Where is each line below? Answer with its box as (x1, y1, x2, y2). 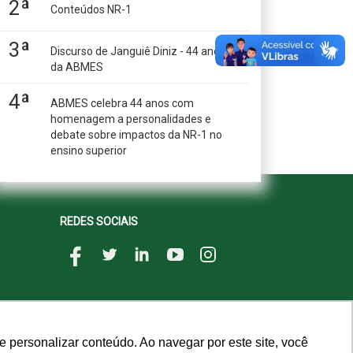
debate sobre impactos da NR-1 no (50, 128, 223, 141)
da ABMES (50, 61, 104, 73)
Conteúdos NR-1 (50, 3, 132, 16)
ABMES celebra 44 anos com (50, 97, 195, 110)
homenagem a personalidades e (50, 113, 212, 125)
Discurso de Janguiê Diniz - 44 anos (50, 45, 226, 58)
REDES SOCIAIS (60, 214, 138, 228)
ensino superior (50, 144, 128, 157)
